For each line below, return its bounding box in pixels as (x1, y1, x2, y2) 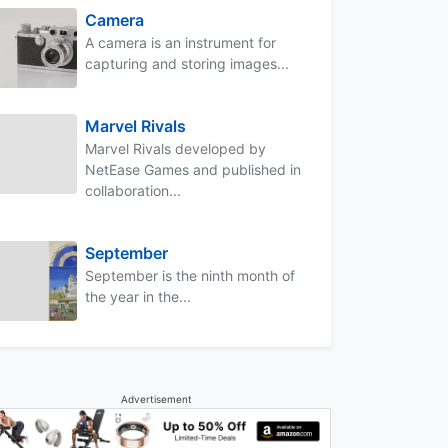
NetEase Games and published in (85, 160, 301, 178)
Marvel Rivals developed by (85, 139, 266, 157)
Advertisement (120, 392, 192, 405)
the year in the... (85, 287, 191, 305)
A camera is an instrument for (85, 33, 276, 51)
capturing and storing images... (85, 54, 289, 72)
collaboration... (85, 181, 181, 199)
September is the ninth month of (85, 266, 295, 284)
